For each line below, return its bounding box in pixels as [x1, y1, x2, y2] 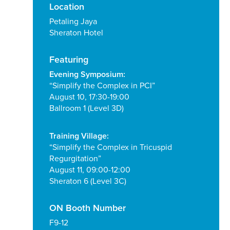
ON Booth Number [49, 202, 126, 214]
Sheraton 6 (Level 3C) [49, 176, 126, 187]
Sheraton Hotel [49, 28, 103, 39]
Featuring [49, 54, 88, 66]
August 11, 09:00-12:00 [49, 165, 130, 176]
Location [49, 1, 84, 13]
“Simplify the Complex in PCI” [49, 81, 155, 91]
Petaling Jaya [49, 16, 97, 27]
